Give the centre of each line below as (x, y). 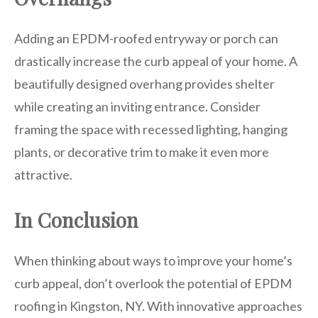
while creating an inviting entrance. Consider (137, 106)
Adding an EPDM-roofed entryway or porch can (146, 38)
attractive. (43, 174)
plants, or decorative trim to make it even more (142, 152)
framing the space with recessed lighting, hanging (151, 129)
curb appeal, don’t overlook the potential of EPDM (153, 283)
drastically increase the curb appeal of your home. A (156, 61)
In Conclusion (76, 219)
